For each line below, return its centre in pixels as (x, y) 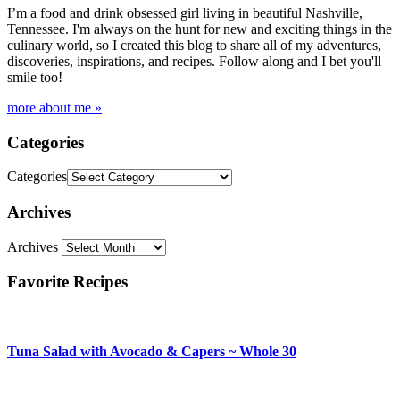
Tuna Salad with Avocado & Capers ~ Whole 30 (152, 352)
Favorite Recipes (67, 282)
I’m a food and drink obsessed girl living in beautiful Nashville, (185, 12)
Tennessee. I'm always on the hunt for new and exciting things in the (200, 29)
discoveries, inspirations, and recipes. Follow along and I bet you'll (194, 61)
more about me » (54, 107)
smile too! (35, 77)
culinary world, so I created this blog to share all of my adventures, (194, 45)
